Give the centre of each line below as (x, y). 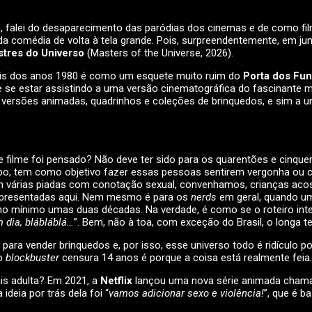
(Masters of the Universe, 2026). (160, 53)
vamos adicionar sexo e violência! (186, 294)
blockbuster (34, 258)
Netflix (116, 281)
